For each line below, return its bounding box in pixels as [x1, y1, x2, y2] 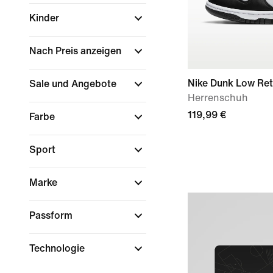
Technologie [29, 243, 87, 253]
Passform [29, 210, 75, 221]
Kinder [29, 13, 62, 23]
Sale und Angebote [29, 79, 119, 89]
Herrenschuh [188, 93, 248, 103]
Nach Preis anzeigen [29, 46, 124, 56]
